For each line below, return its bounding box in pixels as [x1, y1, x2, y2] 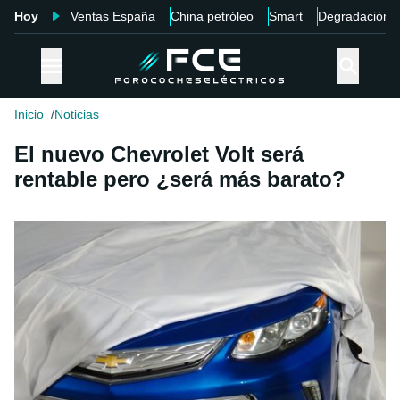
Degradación [318, 9, 390, 23]
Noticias [54, 107, 99, 122]
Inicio [14, 107, 44, 122]
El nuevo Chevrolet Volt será [14, 142, 304, 167]
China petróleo [171, 9, 254, 23]
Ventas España [71, 9, 155, 23]
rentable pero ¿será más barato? [14, 167, 346, 192]
